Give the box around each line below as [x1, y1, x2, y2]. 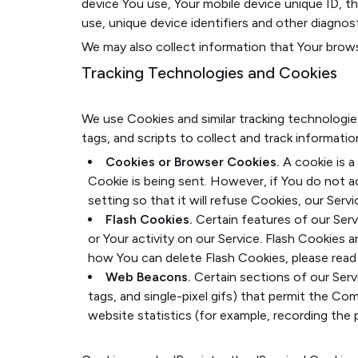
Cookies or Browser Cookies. [105, 154, 280, 169]
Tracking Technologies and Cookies [82, 63, 337, 82]
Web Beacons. [105, 269, 191, 284]
